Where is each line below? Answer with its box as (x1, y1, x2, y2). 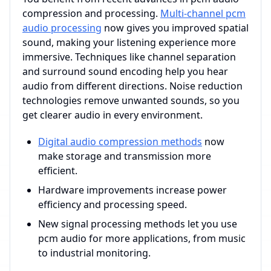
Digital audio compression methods (38, 135, 202, 148)
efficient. (38, 164, 77, 177)
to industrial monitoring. (38, 246, 151, 260)
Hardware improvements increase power (38, 183, 227, 197)
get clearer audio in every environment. (22, 108, 203, 122)
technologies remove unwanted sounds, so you (22, 94, 240, 107)
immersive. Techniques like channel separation (22, 50, 236, 64)
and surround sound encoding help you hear (22, 65, 228, 78)
